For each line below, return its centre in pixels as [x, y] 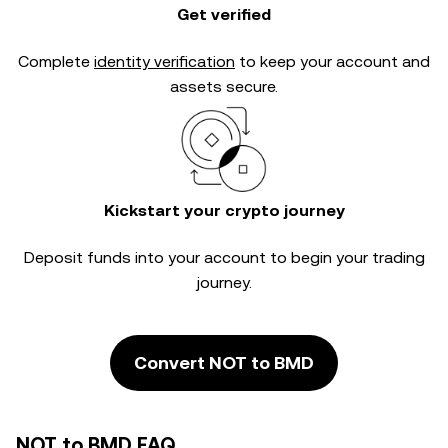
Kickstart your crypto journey [224, 210]
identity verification [164, 61]
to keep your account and [332, 61]
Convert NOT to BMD [224, 362]
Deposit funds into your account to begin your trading [224, 257]
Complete [56, 61]
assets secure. [224, 86]
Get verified [224, 14]
